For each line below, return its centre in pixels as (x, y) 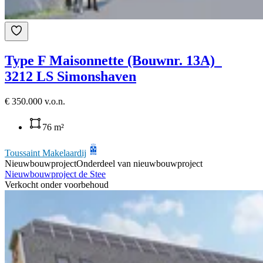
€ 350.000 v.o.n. (35, 101)
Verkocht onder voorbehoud (57, 184)
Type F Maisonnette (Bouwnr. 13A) (112, 60)
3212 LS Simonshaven (70, 76)
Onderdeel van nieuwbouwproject (139, 163)
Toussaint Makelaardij (45, 153)
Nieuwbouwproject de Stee (55, 174)
